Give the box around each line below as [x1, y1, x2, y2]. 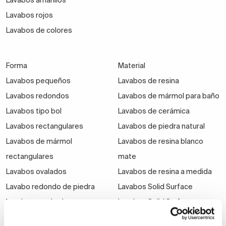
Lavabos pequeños [6, 77, 71, 85]
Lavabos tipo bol [6, 107, 62, 116]
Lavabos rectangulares [6, 122, 83, 131]
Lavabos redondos [6, 92, 69, 100]
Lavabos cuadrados [6, 198, 72, 206]
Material [118, 62, 145, 70]
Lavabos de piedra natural [118, 122, 205, 131]
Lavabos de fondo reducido [6, 213, 99, 221]
